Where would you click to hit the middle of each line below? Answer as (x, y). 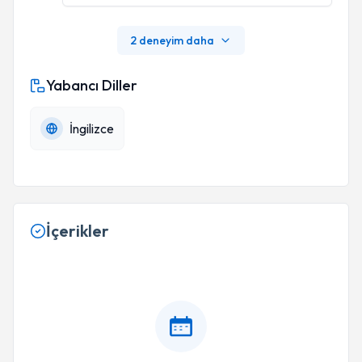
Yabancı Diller (92, 85)
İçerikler (78, 231)
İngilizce (92, 128)
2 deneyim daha (172, 40)
